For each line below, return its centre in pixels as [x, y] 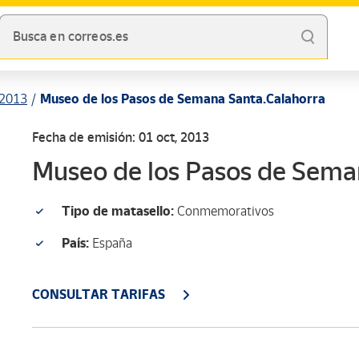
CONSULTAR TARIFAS [99, 294]
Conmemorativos [224, 211]
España [111, 243]
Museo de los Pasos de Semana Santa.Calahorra [183, 99]
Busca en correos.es [71, 37]
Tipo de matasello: [118, 211]
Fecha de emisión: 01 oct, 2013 [121, 137]
